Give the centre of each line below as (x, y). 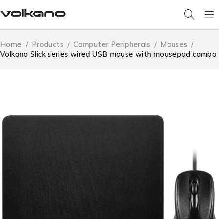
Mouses (174, 44)
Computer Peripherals (112, 44)
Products (47, 44)
